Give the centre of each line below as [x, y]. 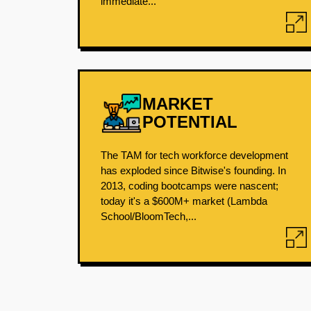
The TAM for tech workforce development [194, 155]
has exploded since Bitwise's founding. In [193, 170]
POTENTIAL [190, 122]
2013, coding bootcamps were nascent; [190, 186]
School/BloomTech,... [149, 216]
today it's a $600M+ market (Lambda [184, 201]
